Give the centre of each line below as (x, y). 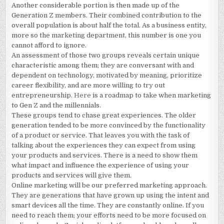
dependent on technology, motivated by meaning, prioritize (107, 75)
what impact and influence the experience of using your (100, 165)
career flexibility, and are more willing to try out (88, 85)
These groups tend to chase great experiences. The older (104, 115)
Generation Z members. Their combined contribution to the (107, 15)
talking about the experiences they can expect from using (104, 145)
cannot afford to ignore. (49, 45)
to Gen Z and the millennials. (56, 105)
